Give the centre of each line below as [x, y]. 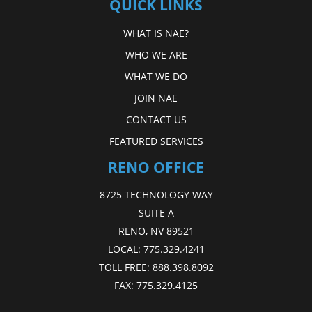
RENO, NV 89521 [156, 231]
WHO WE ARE [156, 54]
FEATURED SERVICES [156, 141]
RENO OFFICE [156, 167]
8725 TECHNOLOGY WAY [156, 195]
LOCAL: [125, 249]
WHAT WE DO [156, 76]
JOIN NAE [156, 97]
